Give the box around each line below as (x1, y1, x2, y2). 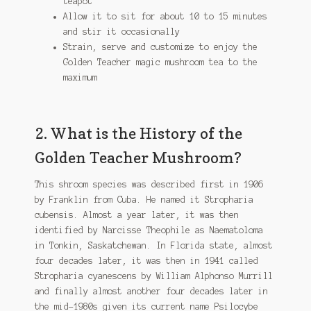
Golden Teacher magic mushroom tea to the (62, 57, 258, 67)
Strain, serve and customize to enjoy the (62, 42, 258, 51)
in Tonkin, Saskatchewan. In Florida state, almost (34, 241, 273, 251)
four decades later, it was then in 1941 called (34, 256, 258, 266)
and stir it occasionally (62, 26, 180, 36)
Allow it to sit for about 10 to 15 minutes (62, 11, 267, 21)
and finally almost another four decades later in (34, 287, 268, 296)
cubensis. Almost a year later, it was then (34, 210, 239, 220)
